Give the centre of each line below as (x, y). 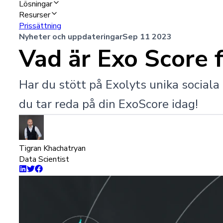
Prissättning (40, 26)
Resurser (35, 15)
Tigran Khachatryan (52, 149)
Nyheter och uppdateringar (71, 37)
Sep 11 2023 (147, 37)
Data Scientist (44, 160)
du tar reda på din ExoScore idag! (109, 104)
